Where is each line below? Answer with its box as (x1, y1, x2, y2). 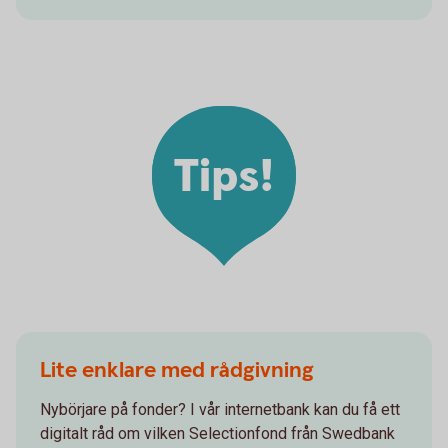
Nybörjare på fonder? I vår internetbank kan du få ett (40, 399, 400, 419)
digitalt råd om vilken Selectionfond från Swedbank (40, 423, 395, 443)
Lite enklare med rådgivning (40, 355, 314, 385)
